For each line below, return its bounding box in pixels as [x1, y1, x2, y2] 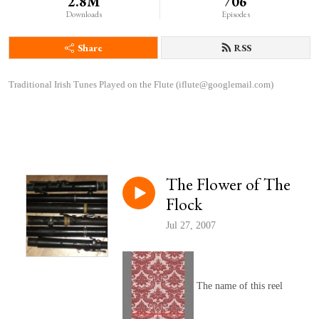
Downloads [65, 9, 102, 20]
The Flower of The [166, 173, 291, 195]
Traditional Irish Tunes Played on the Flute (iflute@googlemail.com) [9, 79, 273, 90]
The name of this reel [194, 281, 283, 292]
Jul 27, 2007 [166, 220, 216, 231]
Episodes [221, 9, 250, 20]
